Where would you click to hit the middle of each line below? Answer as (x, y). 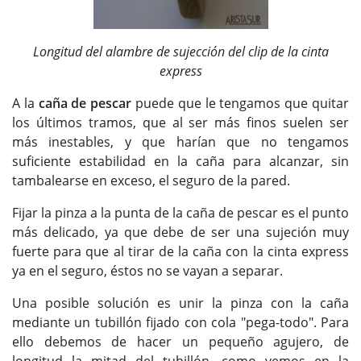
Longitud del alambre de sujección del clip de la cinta (180, 52)
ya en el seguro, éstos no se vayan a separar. (147, 271)
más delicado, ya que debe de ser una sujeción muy (180, 232)
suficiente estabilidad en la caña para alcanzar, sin (180, 162)
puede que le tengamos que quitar (241, 104)
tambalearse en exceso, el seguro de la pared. (151, 181)
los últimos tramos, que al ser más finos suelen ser (180, 123)
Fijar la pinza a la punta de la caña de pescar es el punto (180, 213)
